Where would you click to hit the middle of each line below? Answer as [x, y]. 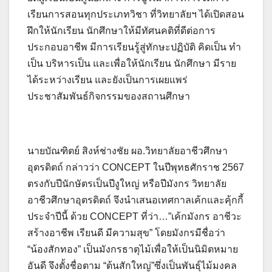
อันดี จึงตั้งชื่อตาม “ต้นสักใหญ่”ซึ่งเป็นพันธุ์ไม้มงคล [132, 265]
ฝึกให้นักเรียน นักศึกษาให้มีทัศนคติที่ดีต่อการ [121, 30]
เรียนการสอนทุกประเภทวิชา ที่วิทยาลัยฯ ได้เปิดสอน [136, 14]
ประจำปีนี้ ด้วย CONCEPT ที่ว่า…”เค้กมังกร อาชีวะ [134, 216]
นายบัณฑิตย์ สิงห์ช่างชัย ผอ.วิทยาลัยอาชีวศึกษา [127, 151]
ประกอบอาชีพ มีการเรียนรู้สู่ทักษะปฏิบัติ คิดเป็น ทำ [134, 47]
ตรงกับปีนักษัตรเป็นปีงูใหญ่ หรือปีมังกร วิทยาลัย [127, 183]
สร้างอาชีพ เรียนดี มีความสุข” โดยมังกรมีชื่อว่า [126, 233]
